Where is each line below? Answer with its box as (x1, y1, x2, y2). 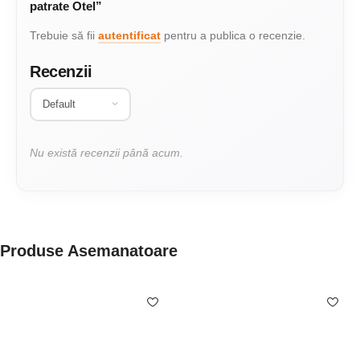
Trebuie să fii (30, 29, 98, 43)
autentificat (98, 29, 161, 43)
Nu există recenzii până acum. (30, 146, 183, 160)
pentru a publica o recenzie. (161, 29, 305, 43)
